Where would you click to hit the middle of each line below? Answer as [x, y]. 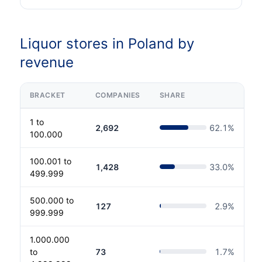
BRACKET [47, 95]
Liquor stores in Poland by [107, 43]
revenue [46, 62]
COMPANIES [118, 95]
